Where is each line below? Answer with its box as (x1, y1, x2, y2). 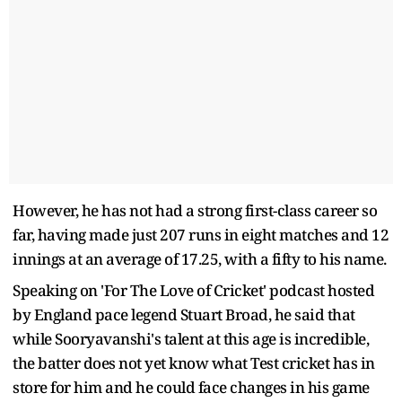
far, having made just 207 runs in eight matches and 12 (13, 223, 389, 245)
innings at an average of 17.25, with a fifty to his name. (13, 248, 387, 269)
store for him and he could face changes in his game (13, 376, 370, 398)
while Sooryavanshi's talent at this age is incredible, (13, 328, 369, 349)
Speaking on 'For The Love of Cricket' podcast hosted (13, 279, 374, 301)
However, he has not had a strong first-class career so (13, 199, 377, 221)
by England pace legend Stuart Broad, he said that (13, 303, 355, 325)
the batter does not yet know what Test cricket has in (13, 352, 375, 373)
